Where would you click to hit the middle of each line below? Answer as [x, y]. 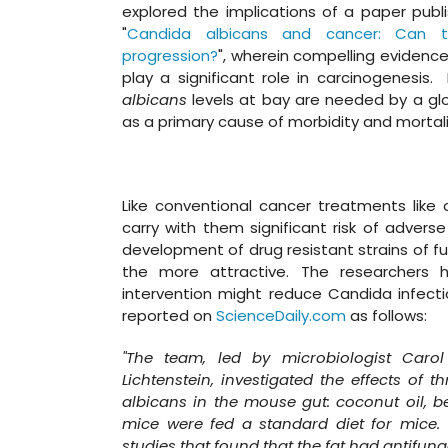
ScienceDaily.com [281, 315]
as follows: [386, 315]
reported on [169, 315]
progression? [170, 55]
